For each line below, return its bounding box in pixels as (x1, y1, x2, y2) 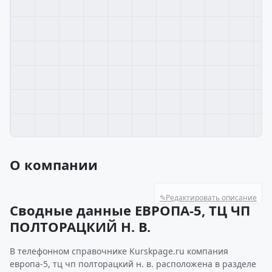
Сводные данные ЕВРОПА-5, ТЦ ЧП (10, 201, 250, 219)
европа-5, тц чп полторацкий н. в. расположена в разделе (10, 258, 256, 270)
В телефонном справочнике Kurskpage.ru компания (10, 245, 228, 257)
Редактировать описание (166, 192, 257, 203)
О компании (10, 155, 98, 174)
